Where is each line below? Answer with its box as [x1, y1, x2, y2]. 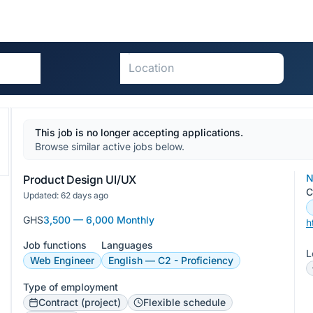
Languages [101, 239, 153, 251]
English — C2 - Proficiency [108, 254, 233, 266]
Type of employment [23, 281, 118, 293]
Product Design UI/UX [23, 173, 137, 187]
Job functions [23, 239, 87, 251]
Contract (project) [38, 296, 121, 308]
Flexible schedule [143, 296, 226, 308]
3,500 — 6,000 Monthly [43, 214, 154, 226]
